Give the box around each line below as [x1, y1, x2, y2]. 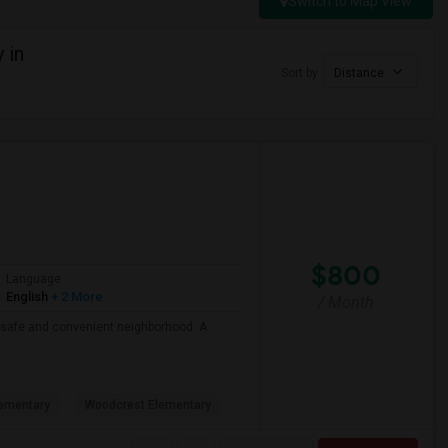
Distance [334, 66, 387, 80]
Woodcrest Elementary [85, 398, 211, 412]
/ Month [318, 292, 375, 312]
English [6, 289, 48, 304]
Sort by [281, 66, 318, 80]
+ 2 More [48, 289, 103, 304]
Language [6, 272, 61, 286]
